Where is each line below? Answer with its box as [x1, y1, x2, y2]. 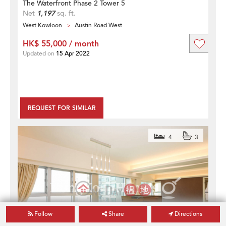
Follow [33, 210, 53, 218]
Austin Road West [75, 21, 122, 29]
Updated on [23, 49, 56, 58]
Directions [173, 210, 203, 218]
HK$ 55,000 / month [23, 38, 99, 49]
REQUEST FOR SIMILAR [28, 103, 96, 112]
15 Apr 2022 [56, 49, 90, 58]
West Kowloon [23, 21, 62, 29]
